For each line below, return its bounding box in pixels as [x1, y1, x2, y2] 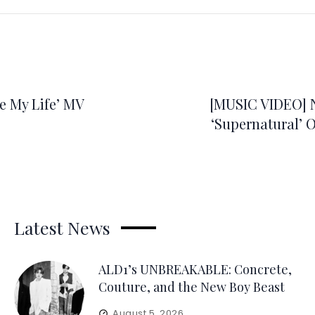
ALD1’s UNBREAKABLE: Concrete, [98, 261, 292, 278]
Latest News [13, 216, 110, 239]
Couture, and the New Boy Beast [98, 278, 285, 295]
